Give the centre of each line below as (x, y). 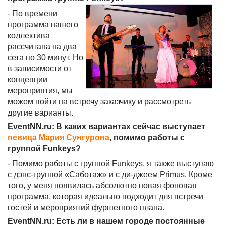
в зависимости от (40, 69)
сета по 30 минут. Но (45, 58)
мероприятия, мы (40, 91)
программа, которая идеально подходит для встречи (105, 197)
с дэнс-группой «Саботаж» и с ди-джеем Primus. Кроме (110, 175)
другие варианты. (40, 113)
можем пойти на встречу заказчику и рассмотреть (99, 102)
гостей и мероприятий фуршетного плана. (86, 208)
